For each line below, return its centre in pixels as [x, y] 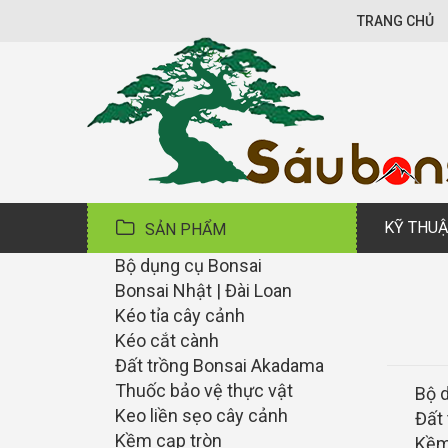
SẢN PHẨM [185, 229]
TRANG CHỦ [395, 21]
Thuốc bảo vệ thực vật [204, 390]
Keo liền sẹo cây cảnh [201, 415]
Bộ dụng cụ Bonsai [188, 265]
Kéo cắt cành [167, 340]
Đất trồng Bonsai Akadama [219, 365]
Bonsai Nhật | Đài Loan [203, 290]
